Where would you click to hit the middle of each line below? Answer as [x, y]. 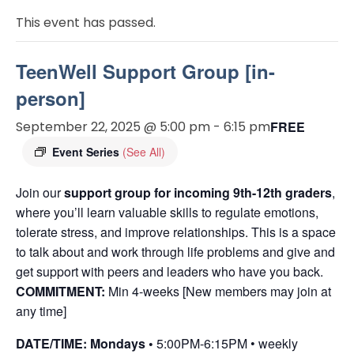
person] [51, 98]
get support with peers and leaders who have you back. [169, 271]
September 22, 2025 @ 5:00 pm [113, 127]
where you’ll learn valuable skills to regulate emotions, [167, 212]
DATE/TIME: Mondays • [86, 343]
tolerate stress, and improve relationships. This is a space [176, 232]
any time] [41, 311]
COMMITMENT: [60, 291]
